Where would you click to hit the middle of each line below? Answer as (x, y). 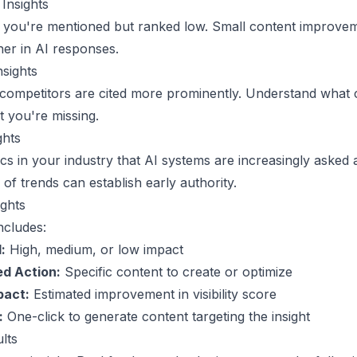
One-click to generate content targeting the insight (157, 316)
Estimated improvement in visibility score (153, 294)
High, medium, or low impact (94, 249)
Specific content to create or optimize (177, 272)
